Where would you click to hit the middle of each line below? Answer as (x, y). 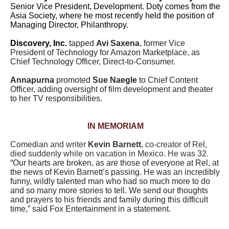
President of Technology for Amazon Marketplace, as (105, 52)
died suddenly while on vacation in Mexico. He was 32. (109, 154)
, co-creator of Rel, (174, 144)
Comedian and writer (49, 144)
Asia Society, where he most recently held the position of (112, 16)
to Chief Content (167, 80)
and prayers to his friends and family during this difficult (109, 200)
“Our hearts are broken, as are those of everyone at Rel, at (114, 163)
